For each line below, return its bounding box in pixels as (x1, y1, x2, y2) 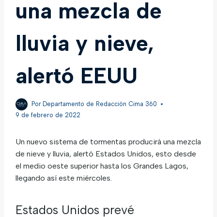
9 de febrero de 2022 (15, 111, 80, 119)
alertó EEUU (15, 62, 138, 89)
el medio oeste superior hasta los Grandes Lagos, (15, 161, 188, 170)
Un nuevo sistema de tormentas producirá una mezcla (15, 137, 201, 146)
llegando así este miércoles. (15, 173, 112, 183)
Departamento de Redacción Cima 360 (43, 100, 157, 108)
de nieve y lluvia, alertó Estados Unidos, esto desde (15, 149, 196, 158)
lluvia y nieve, (15, 30, 154, 56)
